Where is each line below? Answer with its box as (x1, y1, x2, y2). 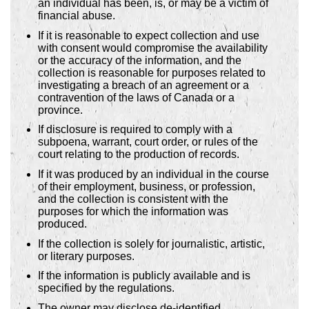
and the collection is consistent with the (38, 193, 228, 206)
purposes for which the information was (38, 206, 228, 218)
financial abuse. (38, 10, 115, 22)
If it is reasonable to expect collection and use (38, 29, 259, 41)
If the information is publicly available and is (38, 270, 250, 282)
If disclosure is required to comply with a (38, 123, 232, 136)
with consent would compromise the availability (38, 41, 268, 54)
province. (38, 103, 83, 116)
